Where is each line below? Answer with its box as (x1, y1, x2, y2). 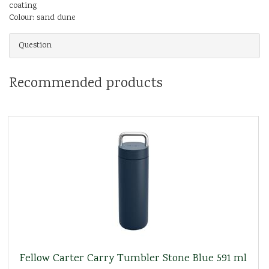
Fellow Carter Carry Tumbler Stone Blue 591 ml (20, 250, 247, 267)
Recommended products (9, 73, 163, 94)
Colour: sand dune (9, 11, 76, 24)
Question (19, 39, 52, 52)
